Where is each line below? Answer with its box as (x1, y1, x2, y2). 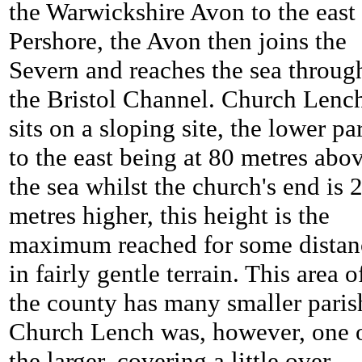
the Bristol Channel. (9, 85, 221, 114)
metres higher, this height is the (9, 201, 330, 230)
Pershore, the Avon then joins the (9, 27, 347, 56)
